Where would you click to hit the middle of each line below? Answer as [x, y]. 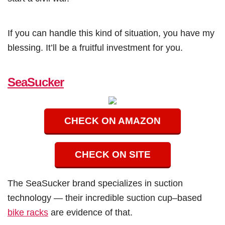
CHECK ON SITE [113, 155]
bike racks [28, 212]
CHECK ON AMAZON [113, 121]
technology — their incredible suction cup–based [105, 198]
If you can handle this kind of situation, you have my [111, 33]
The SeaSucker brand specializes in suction [95, 183]
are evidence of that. [90, 212]
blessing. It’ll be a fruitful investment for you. [95, 48]
